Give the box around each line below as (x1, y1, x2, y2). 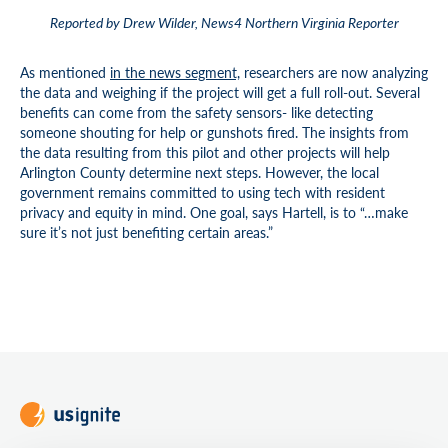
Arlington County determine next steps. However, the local (20, 162, 379, 182)
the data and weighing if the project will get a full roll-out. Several (20, 82, 420, 102)
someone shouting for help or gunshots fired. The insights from (20, 122, 409, 142)
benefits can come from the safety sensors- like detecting (20, 102, 373, 122)
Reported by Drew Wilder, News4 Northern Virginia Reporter (49, 12, 399, 32)
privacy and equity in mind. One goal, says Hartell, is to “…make (20, 202, 408, 222)
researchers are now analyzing (240, 62, 428, 82)
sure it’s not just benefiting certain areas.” (20, 222, 273, 242)
